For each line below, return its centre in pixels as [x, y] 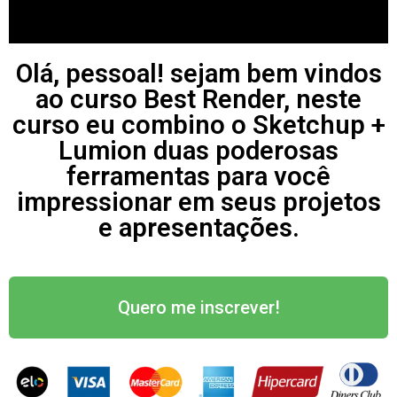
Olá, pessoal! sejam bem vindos [198, 74]
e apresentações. [198, 228]
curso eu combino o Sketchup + [198, 125]
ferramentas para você [198, 177]
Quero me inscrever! [198, 308]
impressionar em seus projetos [198, 202]
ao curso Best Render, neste [198, 100]
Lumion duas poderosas [198, 151]
